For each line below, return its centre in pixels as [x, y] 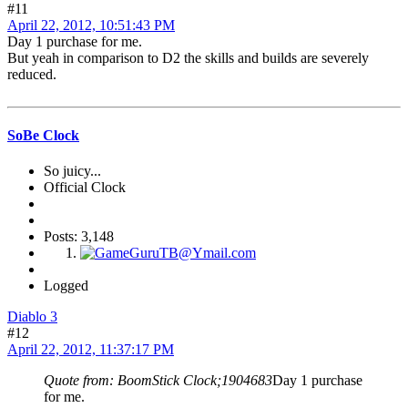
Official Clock [85, 188]
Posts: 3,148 [79, 237]
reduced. [32, 74]
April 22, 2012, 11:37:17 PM [91, 350]
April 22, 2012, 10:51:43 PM [91, 25]
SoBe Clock [43, 136]
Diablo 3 [32, 317]
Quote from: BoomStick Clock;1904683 [158, 381]
